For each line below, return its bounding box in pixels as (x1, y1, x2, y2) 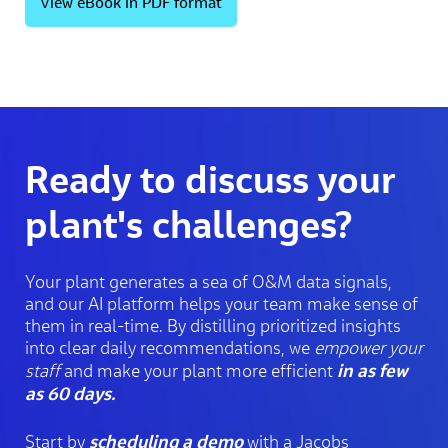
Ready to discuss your (25, 155, 395, 202)
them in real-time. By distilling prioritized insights (25, 315, 401, 336)
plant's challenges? (25, 200, 352, 247)
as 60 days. (25, 382, 115, 404)
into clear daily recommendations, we (25, 337, 314, 358)
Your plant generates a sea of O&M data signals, (25, 271, 392, 292)
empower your (314, 337, 423, 358)
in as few (337, 359, 408, 381)
